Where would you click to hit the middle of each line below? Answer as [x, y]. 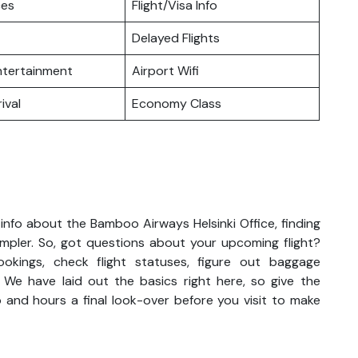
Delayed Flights [176, 38]
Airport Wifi [165, 70]
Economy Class [177, 103]
